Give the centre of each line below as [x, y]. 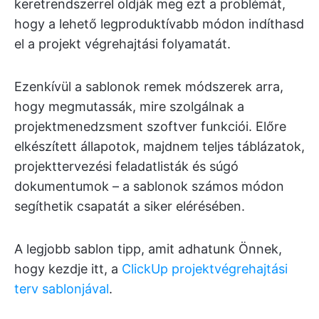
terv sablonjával [62, 289]
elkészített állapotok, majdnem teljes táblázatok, [159, 147]
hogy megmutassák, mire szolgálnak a [129, 107]
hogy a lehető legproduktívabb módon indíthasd [159, 24]
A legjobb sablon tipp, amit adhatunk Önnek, [148, 249]
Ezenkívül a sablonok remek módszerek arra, [149, 87]
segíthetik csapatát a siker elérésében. [130, 206]
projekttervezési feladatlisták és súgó [126, 167]
